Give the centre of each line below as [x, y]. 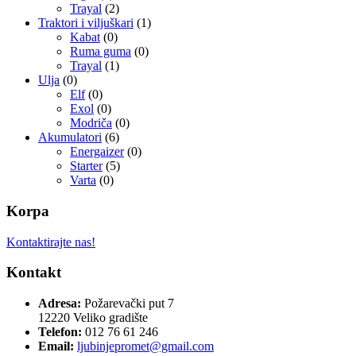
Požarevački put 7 [129, 304]
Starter [86, 166]
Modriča [91, 123]
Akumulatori [70, 137]
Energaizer [97, 152]
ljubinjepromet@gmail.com [145, 346]
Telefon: [60, 332]
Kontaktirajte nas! [51, 242]
